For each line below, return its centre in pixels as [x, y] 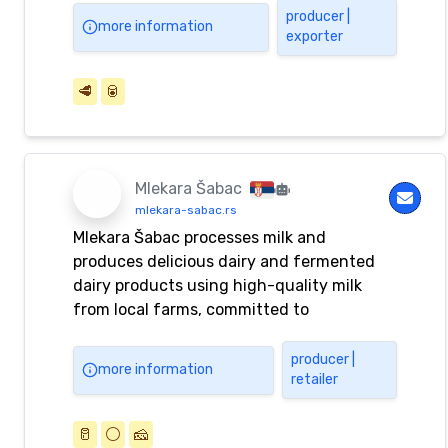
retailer [315, 380]
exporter [315, 37]
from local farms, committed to [191, 310]
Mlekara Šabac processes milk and [199, 238]
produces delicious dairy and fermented [224, 262]
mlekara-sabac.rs [186, 209]
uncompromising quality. [166, 334]
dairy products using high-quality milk [217, 286]
